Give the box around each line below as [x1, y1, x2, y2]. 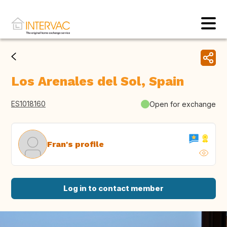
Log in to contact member [63, 183, 164, 194]
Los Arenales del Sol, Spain [11, 74, 184, 89]
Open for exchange [149, 99, 216, 108]
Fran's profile [47, 139, 104, 149]
